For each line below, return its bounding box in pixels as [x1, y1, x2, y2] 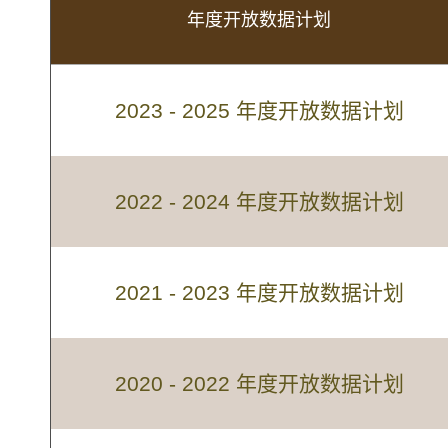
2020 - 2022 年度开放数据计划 [114, 372, 404, 396]
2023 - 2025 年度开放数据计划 [114, 99, 404, 123]
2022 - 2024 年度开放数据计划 [114, 190, 404, 214]
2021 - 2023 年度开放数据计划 [114, 281, 404, 305]
